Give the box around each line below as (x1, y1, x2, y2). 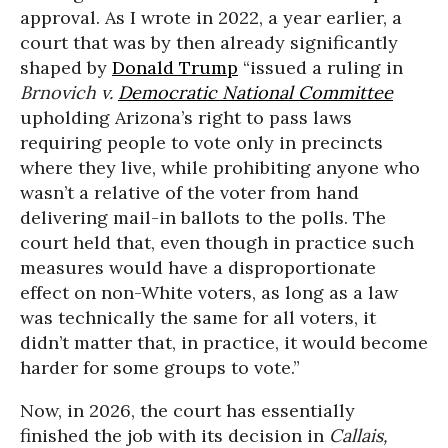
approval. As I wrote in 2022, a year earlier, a (20, 5, 402, 29)
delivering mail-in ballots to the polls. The (20, 205, 386, 229)
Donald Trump (112, 55, 238, 79)
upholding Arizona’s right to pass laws (20, 105, 352, 129)
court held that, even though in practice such (20, 230, 414, 254)
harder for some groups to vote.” (20, 355, 300, 379)
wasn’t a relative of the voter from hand (20, 180, 359, 204)
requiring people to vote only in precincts (20, 130, 383, 154)
